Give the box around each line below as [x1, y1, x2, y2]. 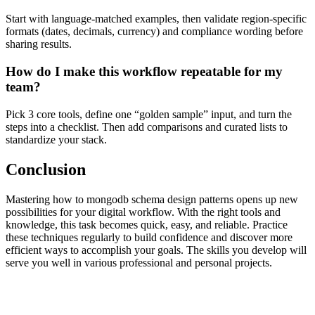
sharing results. [6, 38, 72, 51]
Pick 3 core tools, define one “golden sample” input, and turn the [6, 108, 292, 120]
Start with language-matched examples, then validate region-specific [6, 13, 307, 25]
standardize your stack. [6, 133, 107, 146]
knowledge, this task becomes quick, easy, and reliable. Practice [6, 218, 288, 231]
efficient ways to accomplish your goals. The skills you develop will [6, 243, 307, 256]
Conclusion [6, 160, 86, 179]
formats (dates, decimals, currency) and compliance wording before [6, 25, 303, 38]
